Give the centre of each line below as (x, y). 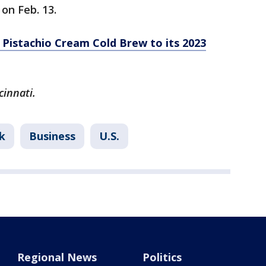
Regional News (57, 257)
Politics (162, 257)
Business (52, 136)
